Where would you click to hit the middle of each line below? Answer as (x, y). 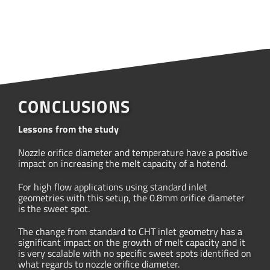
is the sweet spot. (54, 208)
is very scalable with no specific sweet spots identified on (135, 253)
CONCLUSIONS (74, 107)
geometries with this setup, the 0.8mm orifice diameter (131, 197)
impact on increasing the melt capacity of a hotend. (123, 163)
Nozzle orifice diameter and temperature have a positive (133, 152)
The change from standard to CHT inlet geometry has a (130, 232)
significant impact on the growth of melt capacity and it (132, 243)
